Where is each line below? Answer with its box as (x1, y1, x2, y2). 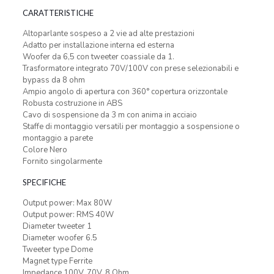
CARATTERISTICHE (22, 8, 94, 18)
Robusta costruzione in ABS (22, 98, 122, 109)
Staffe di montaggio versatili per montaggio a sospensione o (22, 121, 240, 132)
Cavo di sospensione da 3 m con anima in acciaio (22, 109, 197, 120)
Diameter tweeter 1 (22, 221, 92, 232)
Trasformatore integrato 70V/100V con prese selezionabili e (22, 63, 239, 74)
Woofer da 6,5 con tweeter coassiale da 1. (22, 51, 174, 62)
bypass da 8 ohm (22, 75, 85, 86)
